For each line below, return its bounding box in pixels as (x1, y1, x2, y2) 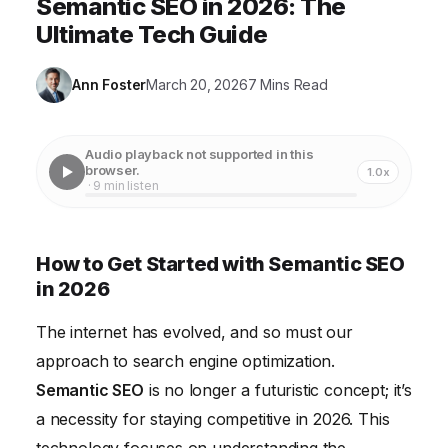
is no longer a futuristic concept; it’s (143, 380, 412, 401)
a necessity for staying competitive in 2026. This (36, 409, 390, 430)
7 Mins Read (247, 76, 328, 94)
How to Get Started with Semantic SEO (36, 252, 405, 277)
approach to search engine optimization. (36, 351, 336, 372)
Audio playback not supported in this (85, 146, 314, 163)
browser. (85, 162, 140, 179)
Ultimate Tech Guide (36, 20, 268, 50)
